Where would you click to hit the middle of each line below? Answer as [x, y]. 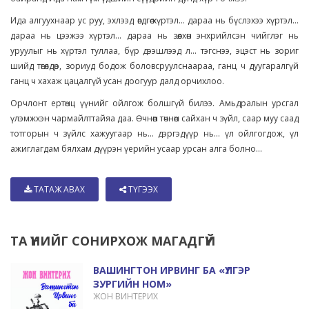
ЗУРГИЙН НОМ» [132, 284]
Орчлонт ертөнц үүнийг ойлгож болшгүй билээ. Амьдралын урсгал [154, 103]
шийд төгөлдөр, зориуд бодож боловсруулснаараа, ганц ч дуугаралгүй [154, 66]
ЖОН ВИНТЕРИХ [125, 296]
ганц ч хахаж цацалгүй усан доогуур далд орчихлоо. [117, 81]
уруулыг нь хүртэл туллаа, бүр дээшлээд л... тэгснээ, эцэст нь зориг [154, 51]
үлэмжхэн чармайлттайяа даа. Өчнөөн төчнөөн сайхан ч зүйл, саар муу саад [154, 118]
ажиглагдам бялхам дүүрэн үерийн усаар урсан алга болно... [136, 149]
